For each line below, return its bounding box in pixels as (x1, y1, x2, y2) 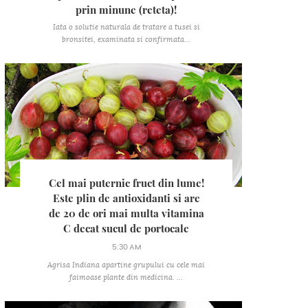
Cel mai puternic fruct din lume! (48, 178, 204, 188)
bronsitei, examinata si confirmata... (62, 36, 190, 43)
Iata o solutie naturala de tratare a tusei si (52, 23, 200, 31)
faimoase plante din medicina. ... (69, 274, 183, 281)
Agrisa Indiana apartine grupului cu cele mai (47, 261, 205, 269)
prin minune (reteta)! (76, 5, 177, 15)
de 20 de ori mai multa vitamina (48, 208, 204, 219)
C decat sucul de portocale (63, 223, 189, 234)
